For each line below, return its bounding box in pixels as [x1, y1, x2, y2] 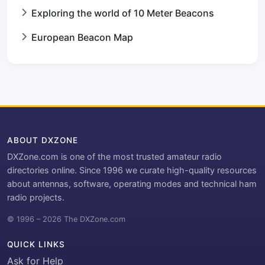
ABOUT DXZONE [7, 135, 78, 146]
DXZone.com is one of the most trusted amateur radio [7, 151, 222, 162]
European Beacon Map [31, 31, 133, 44]
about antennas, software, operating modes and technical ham [7, 179, 257, 189]
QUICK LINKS [7, 240, 65, 250]
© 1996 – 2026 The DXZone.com [7, 215, 125, 224]
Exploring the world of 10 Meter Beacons [31, 7, 214, 20]
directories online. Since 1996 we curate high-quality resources [7, 165, 257, 176]
